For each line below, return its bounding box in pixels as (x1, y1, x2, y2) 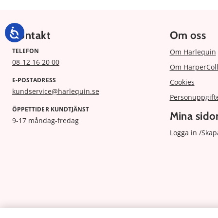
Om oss (169, 28, 206, 42)
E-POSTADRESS (12, 75, 56, 84)
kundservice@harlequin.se (12, 86, 99, 96)
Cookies (169, 77, 195, 87)
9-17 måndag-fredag (12, 115, 79, 125)
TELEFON (12, 46, 39, 55)
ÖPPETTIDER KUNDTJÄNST (12, 105, 90, 113)
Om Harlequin (169, 47, 216, 56)
